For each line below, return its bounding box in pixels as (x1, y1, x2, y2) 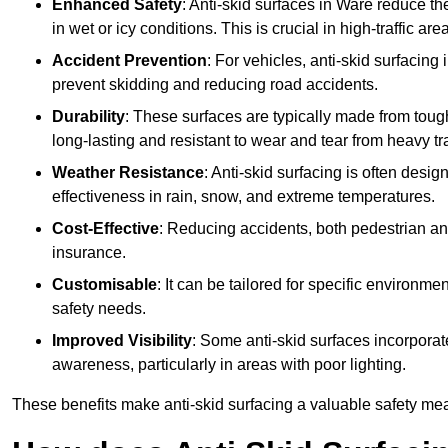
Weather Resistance (52, 164, 204, 182)
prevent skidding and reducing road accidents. (52, 76, 378, 94)
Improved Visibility (52, 332, 192, 350)
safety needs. (52, 300, 146, 318)
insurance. (52, 244, 126, 262)
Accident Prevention (52, 52, 207, 70)
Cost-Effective (52, 220, 159, 238)
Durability (52, 108, 125, 126)
